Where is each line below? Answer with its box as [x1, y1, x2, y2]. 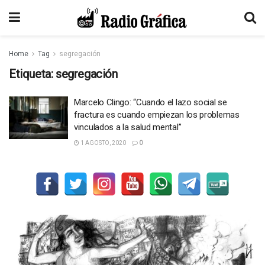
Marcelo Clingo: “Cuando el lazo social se [74, 97, 227, 108]
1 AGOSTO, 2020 [79, 140, 126, 146]
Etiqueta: [9, 67, 56, 81]
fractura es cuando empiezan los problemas [74, 109, 240, 120]
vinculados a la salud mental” [74, 122, 182, 132]
